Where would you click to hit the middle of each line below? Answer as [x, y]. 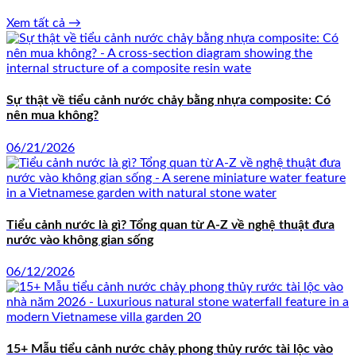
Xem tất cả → [44, 23]
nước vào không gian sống [80, 240]
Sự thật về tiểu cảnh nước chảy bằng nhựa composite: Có [168, 101]
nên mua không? [52, 116]
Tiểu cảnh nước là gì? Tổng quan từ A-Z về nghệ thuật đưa [170, 224]
